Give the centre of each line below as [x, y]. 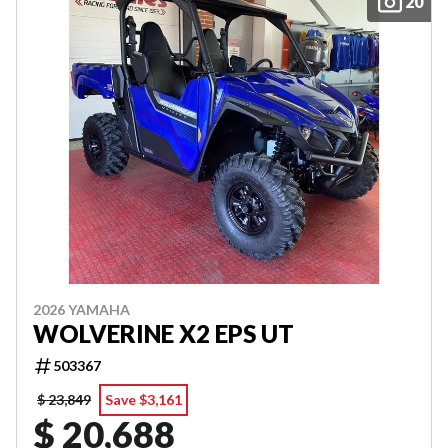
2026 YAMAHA [81, 309]
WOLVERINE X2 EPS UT [163, 333]
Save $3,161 [143, 399]
